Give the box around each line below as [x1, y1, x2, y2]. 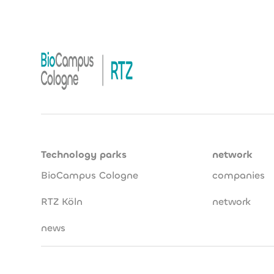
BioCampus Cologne [41, 169, 139, 182]
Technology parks [41, 148, 127, 161]
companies [212, 169, 265, 182]
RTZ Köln [41, 195, 83, 208]
